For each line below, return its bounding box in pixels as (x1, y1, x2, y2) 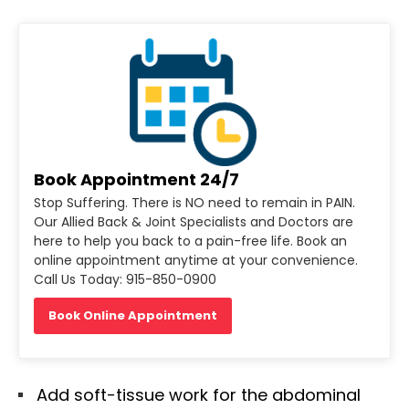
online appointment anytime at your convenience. (34, 250, 358, 269)
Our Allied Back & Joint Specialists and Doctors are (34, 212, 353, 231)
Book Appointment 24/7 (34, 167, 239, 191)
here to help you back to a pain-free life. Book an (34, 231, 347, 250)
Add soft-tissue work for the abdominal (37, 383, 361, 406)
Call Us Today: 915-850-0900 (34, 269, 216, 288)
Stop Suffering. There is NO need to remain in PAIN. (34, 193, 355, 212)
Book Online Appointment (48, 306, 217, 324)
